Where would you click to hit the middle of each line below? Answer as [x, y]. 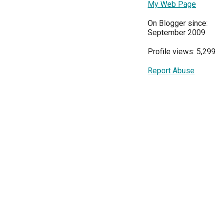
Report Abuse [171, 70]
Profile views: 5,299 [182, 51]
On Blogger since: [178, 23]
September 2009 [176, 32]
